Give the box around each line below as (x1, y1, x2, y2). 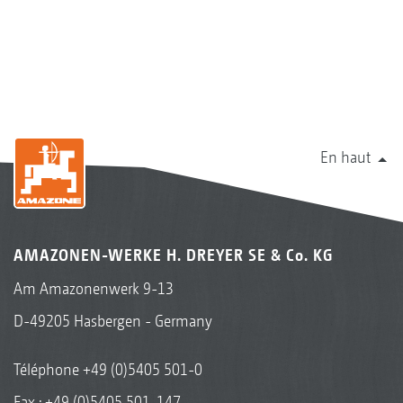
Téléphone (13, 360, 83, 380)
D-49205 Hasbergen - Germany (13, 311, 212, 331)
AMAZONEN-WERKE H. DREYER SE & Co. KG (13, 246, 333, 265)
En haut (320, 148, 371, 167)
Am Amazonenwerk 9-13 (13, 279, 174, 299)
